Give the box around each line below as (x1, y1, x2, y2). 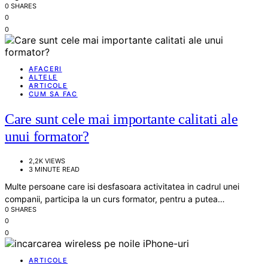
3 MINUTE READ (29, 165, 80, 173)
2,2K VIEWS (29, 156, 65, 165)
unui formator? (5, 128, 89, 144)
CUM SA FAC (29, 89, 78, 98)
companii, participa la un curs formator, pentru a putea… (5, 193, 225, 204)
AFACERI (29, 64, 62, 73)
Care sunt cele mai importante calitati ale (5, 111, 238, 127)
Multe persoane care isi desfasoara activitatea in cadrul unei (5, 181, 239, 191)
